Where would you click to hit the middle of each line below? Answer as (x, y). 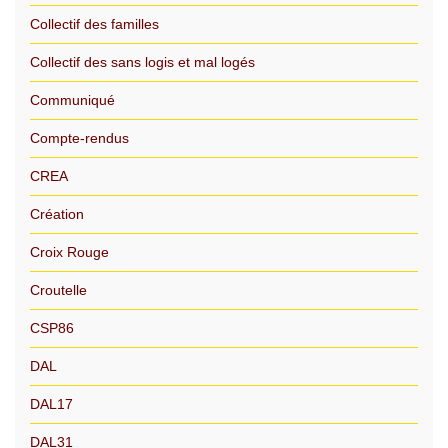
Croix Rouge (69, 252)
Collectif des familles (94, 24)
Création (57, 214)
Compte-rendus (79, 138)
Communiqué (72, 100)
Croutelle (58, 290)
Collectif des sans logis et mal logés (142, 62)
